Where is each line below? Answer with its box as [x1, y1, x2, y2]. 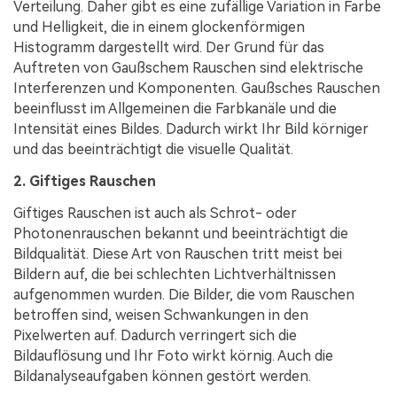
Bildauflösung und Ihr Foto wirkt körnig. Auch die [13, 346, 333, 364]
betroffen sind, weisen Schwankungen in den [13, 306, 308, 323]
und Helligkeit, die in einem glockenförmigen [13, 19, 305, 36]
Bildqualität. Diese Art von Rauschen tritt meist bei [13, 245, 342, 262]
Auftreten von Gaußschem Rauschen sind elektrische [13, 59, 363, 77]
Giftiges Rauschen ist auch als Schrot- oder [13, 204, 297, 222]
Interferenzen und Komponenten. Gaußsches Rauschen [13, 80, 380, 97]
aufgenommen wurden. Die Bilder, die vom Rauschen [13, 285, 354, 303]
